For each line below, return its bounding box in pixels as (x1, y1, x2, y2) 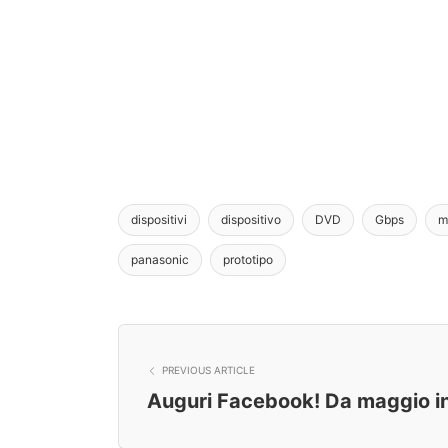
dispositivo (221, 212, 281, 227)
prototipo (223, 252, 273, 267)
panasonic (131, 252, 189, 267)
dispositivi (131, 212, 187, 227)
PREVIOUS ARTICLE (162, 364, 255, 377)
